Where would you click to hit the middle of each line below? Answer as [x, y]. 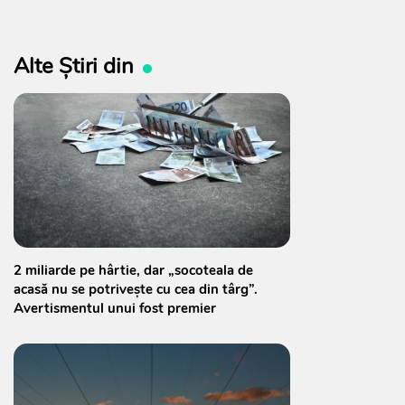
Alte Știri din [74, 66]
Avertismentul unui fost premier [115, 309]
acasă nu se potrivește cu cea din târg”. [136, 290]
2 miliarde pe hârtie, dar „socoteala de [133, 271]
